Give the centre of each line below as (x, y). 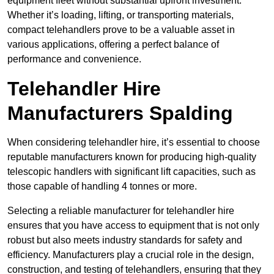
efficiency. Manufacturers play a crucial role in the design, (131, 255)
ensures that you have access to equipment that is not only (133, 226)
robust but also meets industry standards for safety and (125, 240)
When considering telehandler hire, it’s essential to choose (134, 143)
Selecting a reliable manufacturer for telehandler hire (121, 211)
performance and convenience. (74, 59)
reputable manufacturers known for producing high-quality (132, 157)
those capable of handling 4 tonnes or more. (102, 187)
